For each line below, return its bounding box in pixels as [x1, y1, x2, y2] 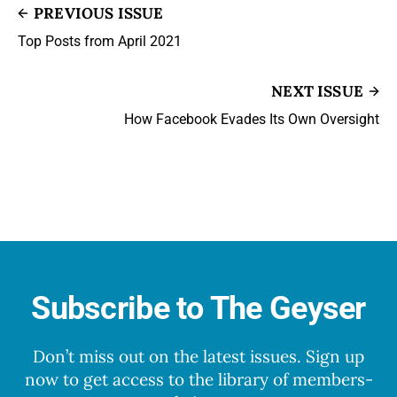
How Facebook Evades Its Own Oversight [124, 110, 379, 128]
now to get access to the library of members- [24, 369, 373, 390]
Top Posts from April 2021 [18, 32, 182, 50]
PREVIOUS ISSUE [34, 3, 164, 23]
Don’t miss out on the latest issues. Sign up [33, 346, 364, 367]
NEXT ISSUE [271, 81, 363, 101]
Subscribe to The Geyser [31, 290, 366, 327]
